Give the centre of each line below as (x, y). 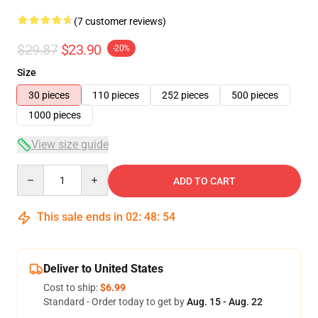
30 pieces (49, 95)
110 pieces (116, 95)
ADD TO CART (204, 181)
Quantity (36, 171)
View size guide (70, 144)
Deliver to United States (103, 269)
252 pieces (185, 95)
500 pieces (255, 95)
